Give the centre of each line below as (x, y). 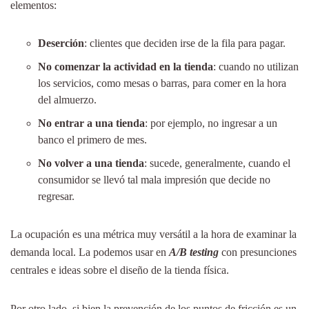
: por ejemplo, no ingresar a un (211, 123)
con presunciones (259, 252)
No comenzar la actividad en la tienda (126, 66)
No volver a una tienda (91, 163)
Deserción (61, 43)
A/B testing (194, 252)
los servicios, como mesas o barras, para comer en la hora (162, 83)
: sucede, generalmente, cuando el (217, 163)
